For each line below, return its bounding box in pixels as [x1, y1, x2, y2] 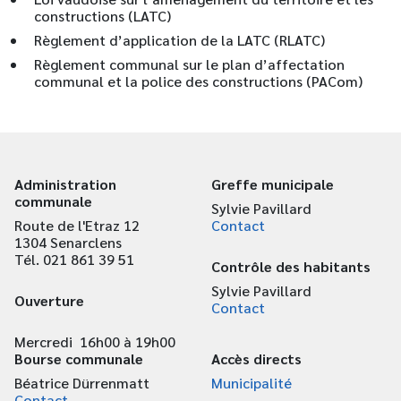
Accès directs [211, 349, 302, 368]
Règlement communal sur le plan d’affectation [33, 55, 345, 73]
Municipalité [211, 373, 292, 392]
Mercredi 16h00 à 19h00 [14, 332, 175, 351]
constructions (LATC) [33, 6, 171, 25]
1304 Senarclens [14, 233, 122, 252]
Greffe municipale [211, 175, 334, 193]
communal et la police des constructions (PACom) [33, 72, 366, 90]
